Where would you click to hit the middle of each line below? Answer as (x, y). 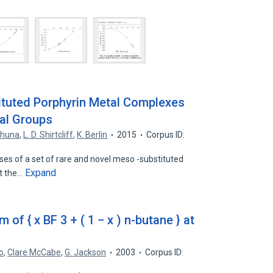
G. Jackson (86, 252)
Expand (41, 173)
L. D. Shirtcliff (48, 135)
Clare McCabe (34, 252)
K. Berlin (92, 135)
